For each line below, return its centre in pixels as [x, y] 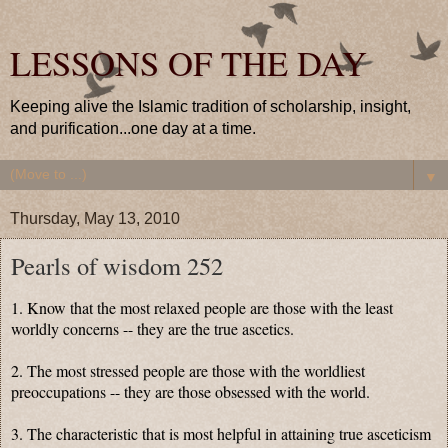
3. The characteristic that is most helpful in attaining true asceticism [221, 433]
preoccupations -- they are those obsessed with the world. [190, 391]
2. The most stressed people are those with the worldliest [188, 370]
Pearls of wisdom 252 [117, 265]
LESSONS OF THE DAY [188, 63]
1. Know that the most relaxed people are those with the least [202, 307]
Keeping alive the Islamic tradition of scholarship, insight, [210, 106]
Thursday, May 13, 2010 [95, 218]
